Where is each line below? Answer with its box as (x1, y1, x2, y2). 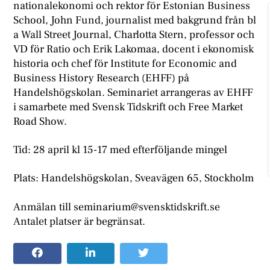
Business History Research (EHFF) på (13, 71, 190, 85)
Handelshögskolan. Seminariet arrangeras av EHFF (13, 85, 254, 99)
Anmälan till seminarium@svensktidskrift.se (13, 199, 223, 214)
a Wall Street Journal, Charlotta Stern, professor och (13, 27, 255, 42)
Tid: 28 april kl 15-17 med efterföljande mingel (13, 142, 228, 157)
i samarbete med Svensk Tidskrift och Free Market (13, 99, 243, 114)
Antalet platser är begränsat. (13, 214, 146, 228)
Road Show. (13, 114, 67, 128)
